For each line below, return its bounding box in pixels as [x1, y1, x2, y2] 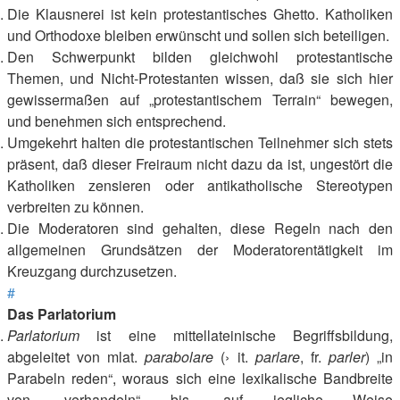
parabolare [145, 346, 214, 367]
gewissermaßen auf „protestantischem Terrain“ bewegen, [7, 89, 393, 110]
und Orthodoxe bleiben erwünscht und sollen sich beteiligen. [7, 25, 389, 46]
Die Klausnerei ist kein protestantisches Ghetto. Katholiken [7, 4, 393, 24]
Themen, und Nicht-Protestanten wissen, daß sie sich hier [7, 68, 393, 88]
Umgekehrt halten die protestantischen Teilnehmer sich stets [7, 132, 393, 153]
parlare [254, 346, 300, 367]
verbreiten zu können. [7, 196, 144, 217]
